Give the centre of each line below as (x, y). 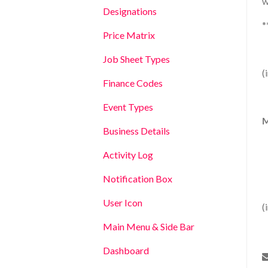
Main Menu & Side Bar (149, 226)
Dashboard (126, 250)
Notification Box (138, 179)
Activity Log (128, 155)
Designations (130, 11)
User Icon (123, 202)
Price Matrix (129, 35)
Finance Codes (133, 83)
